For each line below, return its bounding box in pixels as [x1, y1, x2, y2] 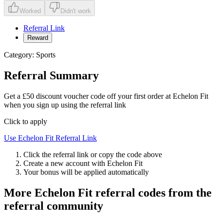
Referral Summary [4, 69, 99, 82]
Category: [4, 50, 36, 59]
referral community [4, 199, 103, 212]
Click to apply [4, 117, 47, 126]
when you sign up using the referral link [4, 100, 126, 109]
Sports [36, 50, 55, 59]
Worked [19, 7, 41, 15]
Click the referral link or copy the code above [23, 150, 162, 159]
